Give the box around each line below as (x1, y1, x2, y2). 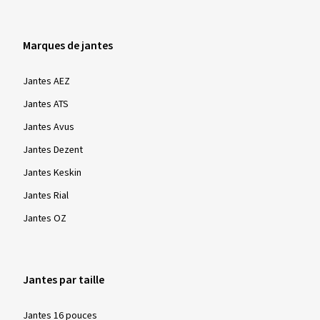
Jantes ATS (23, 97, 69, 111)
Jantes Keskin (23, 166, 81, 180)
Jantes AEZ (23, 74, 70, 89)
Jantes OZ (23, 211, 66, 226)
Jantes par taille (23, 272, 104, 288)
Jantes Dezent (23, 143, 83, 157)
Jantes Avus (23, 120, 74, 134)
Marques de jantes (23, 38, 113, 54)
